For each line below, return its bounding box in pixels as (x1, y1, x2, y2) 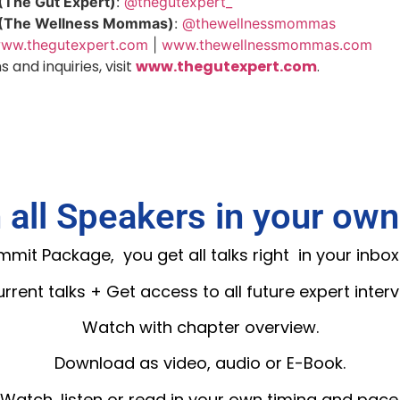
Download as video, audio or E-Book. (54, 352, 346, 375)
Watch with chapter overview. (81, 315, 319, 338)
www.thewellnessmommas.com (162, 36, 372, 54)
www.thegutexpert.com (136, 56, 317, 78)
